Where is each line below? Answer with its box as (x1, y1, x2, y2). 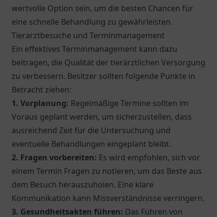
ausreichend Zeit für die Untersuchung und (12, 125, 170, 136)
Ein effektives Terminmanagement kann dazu (12, 44, 177, 54)
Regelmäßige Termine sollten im (69, 98, 188, 108)
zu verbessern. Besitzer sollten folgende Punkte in (12, 71, 195, 81)
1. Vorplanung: (12, 98, 69, 108)
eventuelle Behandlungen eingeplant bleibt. (12, 139, 171, 149)
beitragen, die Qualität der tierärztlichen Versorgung (12, 57, 205, 68)
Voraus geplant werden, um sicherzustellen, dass (12, 111, 192, 122)
